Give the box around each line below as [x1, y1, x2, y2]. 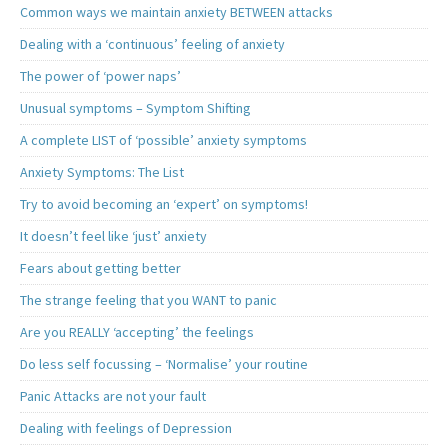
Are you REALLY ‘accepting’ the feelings [20, 323, 254, 342]
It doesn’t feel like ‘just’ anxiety [20, 227, 207, 246]
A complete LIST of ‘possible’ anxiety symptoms [20, 131, 307, 150]
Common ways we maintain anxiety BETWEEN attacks [20, 3, 333, 22]
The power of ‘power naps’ [20, 67, 181, 86]
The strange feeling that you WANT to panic [20, 291, 277, 310]
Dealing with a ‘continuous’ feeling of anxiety [20, 35, 285, 54]
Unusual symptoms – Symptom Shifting [20, 99, 251, 118]
